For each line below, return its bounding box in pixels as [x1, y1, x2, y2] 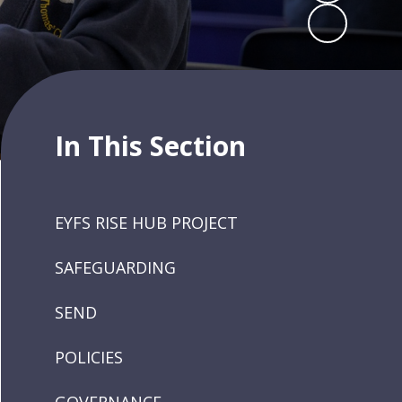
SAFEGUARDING [55, 257, 177, 278]
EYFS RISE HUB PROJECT [55, 212, 239, 233]
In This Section [55, 127, 247, 164]
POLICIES [55, 346, 124, 368]
